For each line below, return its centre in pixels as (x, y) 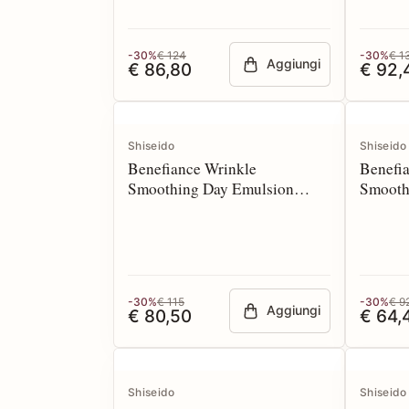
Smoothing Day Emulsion (211, 189)
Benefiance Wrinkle (192, 168)
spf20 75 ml (166, 209)
